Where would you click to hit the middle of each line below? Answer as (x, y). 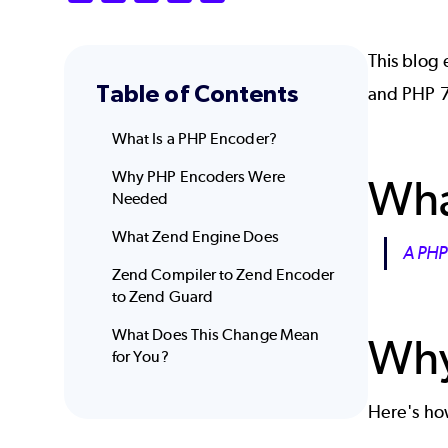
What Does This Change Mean (216, 335)
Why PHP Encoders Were (198, 177)
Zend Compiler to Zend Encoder (223, 275)
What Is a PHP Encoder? (194, 139)
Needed (140, 199)
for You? (140, 357)
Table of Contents (197, 93)
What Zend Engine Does (195, 237)
